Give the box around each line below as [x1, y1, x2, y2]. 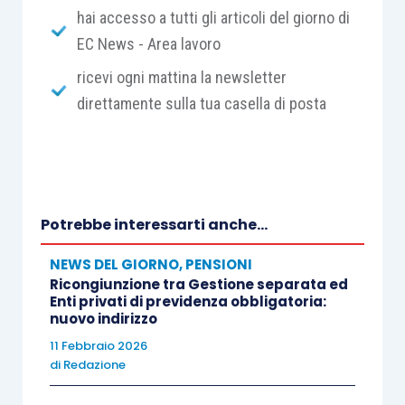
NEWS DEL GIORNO [49, 254, 179, 274]
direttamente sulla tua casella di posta [76, 93, 326, 113]
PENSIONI [184, 254, 252, 274]
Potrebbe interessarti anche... [40, 213, 268, 235]
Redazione [62, 355, 126, 373]
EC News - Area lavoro [76, 33, 221, 53]
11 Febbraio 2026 [49, 336, 147, 354]
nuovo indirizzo [49, 308, 157, 328]
